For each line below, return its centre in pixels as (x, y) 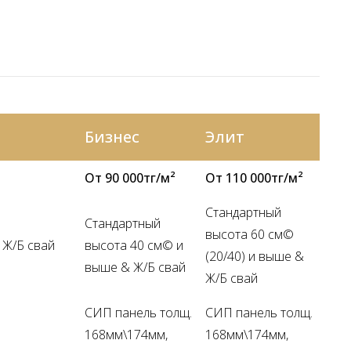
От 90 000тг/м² (130, 177)
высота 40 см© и (134, 245)
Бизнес (112, 136)
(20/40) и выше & (255, 256)
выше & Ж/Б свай (135, 267)
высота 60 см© (250, 234)
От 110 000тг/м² (254, 177)
